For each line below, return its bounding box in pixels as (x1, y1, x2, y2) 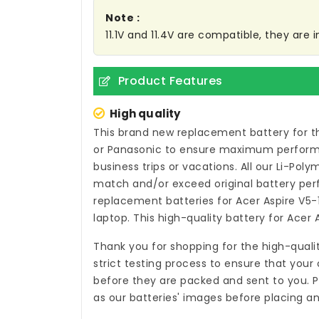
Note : (105, 11, 140, 26)
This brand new (93, 125, 177, 140)
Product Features (117, 73, 223, 90)
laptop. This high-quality (93, 211, 226, 226)
